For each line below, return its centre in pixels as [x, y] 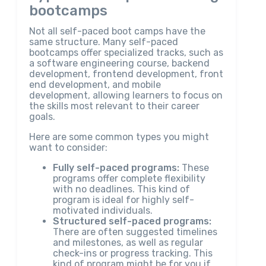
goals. [42, 117]
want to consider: [68, 148]
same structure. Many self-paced [103, 42]
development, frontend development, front [126, 74]
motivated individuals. [102, 210]
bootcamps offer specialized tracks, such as [126, 53]
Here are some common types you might [119, 137]
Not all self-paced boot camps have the [117, 31]
